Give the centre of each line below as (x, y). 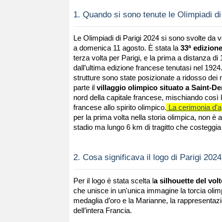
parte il (85, 87)
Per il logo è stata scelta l (113, 180)
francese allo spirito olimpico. (120, 107)
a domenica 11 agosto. (111, 48)
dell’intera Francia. (102, 210)
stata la (167, 48)
